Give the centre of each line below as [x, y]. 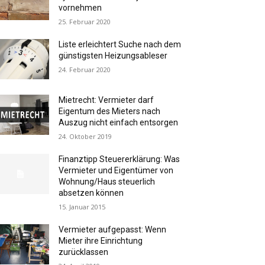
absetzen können [91, 193]
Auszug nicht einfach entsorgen [119, 123]
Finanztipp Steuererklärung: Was [119, 159]
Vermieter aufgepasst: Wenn [113, 230]
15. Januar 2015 [82, 207]
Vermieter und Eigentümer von [116, 171]
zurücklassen [84, 252]
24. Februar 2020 [85, 70]
